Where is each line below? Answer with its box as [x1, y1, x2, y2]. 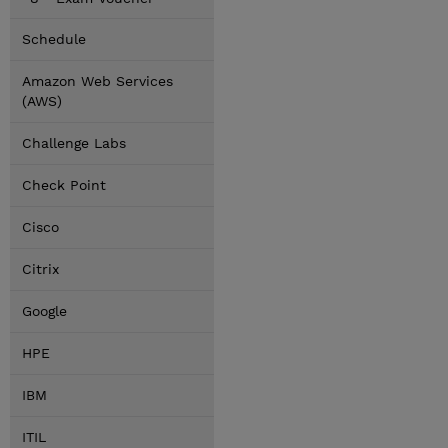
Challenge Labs [22, 135, 126, 151]
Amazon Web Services [22, 73, 173, 89]
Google [22, 303, 67, 319]
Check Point [22, 177, 106, 193]
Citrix [22, 261, 59, 277]
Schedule [22, 31, 86, 47]
